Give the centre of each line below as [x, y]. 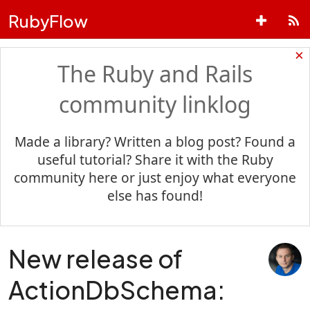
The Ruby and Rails [155, 74]
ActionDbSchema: [117, 289]
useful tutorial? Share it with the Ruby [155, 160]
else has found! [155, 196]
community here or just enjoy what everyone [155, 178]
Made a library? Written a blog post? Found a [155, 142]
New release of [95, 258]
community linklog [155, 104]
